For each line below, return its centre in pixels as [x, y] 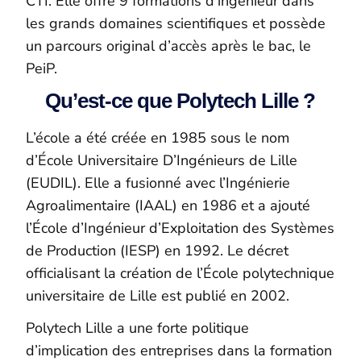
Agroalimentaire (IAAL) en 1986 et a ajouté [168, 206]
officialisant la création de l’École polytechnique [180, 274]
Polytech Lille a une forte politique [138, 328]
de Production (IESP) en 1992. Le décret [158, 251]
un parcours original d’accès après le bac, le [169, 46]
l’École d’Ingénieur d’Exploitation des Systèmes [180, 228]
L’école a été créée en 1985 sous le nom [158, 138]
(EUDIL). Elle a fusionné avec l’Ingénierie [158, 183]
